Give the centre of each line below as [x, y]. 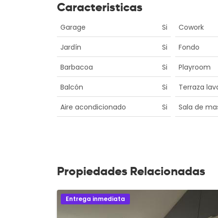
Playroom [194, 67]
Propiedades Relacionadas [131, 171]
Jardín [71, 47]
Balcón [72, 87]
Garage [73, 27]
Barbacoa [77, 67]
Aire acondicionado [93, 107]
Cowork [191, 27]
